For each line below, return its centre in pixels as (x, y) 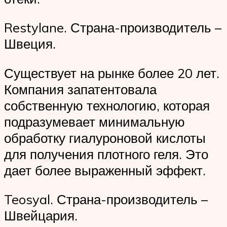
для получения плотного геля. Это (106, 154)
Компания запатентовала (80, 89)
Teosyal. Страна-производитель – (106, 199)
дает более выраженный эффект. (105, 170)
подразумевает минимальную (94, 121)
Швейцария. (41, 216)
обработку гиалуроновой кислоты (105, 138)
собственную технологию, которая (107, 105)
